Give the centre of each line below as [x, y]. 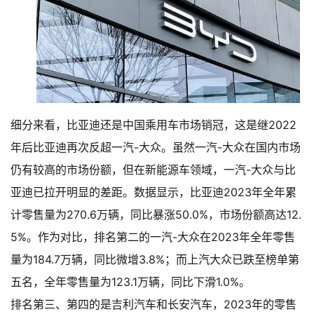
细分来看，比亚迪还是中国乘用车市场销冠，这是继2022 [153, 125]
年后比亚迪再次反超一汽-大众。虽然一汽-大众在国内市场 [156, 148]
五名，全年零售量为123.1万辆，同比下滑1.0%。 [130, 282]
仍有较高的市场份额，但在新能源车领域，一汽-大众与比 [153, 170]
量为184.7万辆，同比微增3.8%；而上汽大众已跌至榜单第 [155, 260]
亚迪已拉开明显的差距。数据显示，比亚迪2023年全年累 [153, 192]
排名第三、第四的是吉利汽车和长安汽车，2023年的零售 [153, 305]
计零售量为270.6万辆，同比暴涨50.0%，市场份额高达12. [156, 215]
